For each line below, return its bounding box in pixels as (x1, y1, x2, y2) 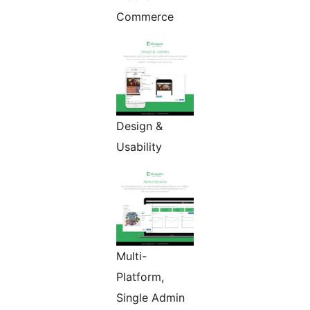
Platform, (116, 270, 164, 284)
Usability (116, 140, 162, 154)
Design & (116, 119, 163, 134)
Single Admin (116, 291, 185, 305)
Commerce (116, 10, 174, 24)
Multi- (116, 249, 147, 264)
